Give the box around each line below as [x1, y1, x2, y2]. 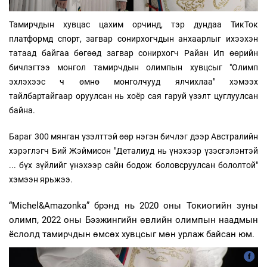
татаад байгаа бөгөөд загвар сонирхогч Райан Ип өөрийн [9, 48, 258, 58]
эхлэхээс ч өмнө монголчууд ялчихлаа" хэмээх [9, 76, 258, 86]
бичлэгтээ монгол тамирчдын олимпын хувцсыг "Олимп [9, 62, 258, 72]
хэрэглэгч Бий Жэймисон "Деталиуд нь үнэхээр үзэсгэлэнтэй [9, 145, 258, 156]
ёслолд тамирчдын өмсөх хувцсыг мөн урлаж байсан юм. [9, 228, 257, 240]
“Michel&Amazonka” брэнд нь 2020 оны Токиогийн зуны [9, 200, 258, 211]
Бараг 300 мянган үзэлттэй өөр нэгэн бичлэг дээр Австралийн [9, 131, 258, 141]
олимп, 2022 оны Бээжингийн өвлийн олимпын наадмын [9, 214, 258, 225]
